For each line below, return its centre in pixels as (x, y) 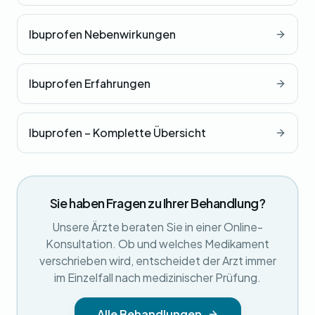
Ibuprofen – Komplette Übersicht (117, 133)
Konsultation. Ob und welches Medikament (157, 244)
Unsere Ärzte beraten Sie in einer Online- (157, 227)
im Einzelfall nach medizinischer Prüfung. (157, 277)
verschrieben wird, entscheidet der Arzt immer (157, 261)
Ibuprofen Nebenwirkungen (102, 34)
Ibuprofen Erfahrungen (90, 83)
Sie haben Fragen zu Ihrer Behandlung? (157, 203)
